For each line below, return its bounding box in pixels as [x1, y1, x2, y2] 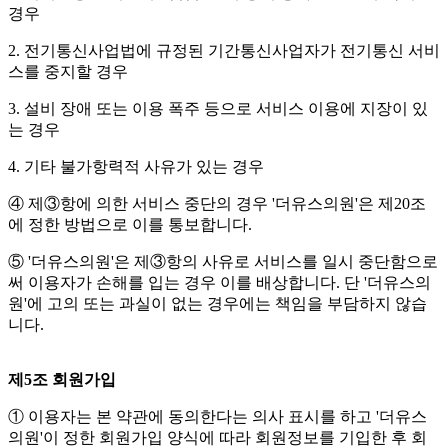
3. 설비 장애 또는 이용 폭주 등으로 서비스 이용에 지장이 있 [8, 100, 428, 118]
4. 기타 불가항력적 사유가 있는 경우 [8, 158, 264, 176]
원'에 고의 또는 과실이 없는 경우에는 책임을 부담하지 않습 [8, 295, 427, 313]
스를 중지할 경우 [8, 63, 128, 81]
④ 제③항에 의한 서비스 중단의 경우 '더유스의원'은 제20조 [8, 195, 426, 213]
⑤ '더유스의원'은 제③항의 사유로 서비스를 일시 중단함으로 [8, 253, 438, 271]
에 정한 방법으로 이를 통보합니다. [8, 216, 252, 234]
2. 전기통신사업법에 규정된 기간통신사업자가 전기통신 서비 [8, 42, 440, 60]
